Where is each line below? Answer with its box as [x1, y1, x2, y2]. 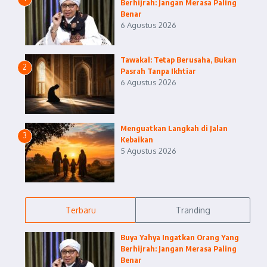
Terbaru [65, 205, 96, 215]
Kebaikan [120, 135, 153, 144]
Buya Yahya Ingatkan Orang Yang [120, 232, 239, 242]
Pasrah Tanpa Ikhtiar [120, 66, 196, 76]
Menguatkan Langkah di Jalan [120, 123, 228, 133]
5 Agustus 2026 [120, 146, 176, 156]
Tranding [175, 205, 210, 215]
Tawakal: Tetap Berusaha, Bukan [120, 55, 237, 64]
